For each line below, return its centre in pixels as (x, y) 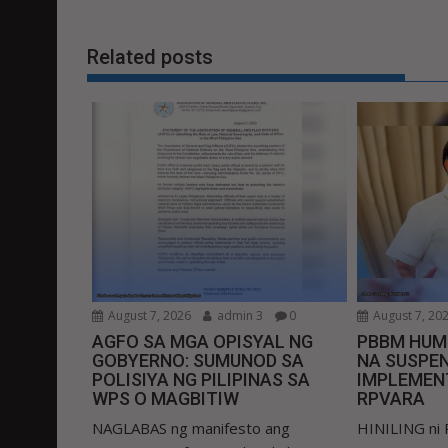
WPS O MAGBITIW (165, 399)
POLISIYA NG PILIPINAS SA (201, 380)
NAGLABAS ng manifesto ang (191, 428)
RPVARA (391, 399)
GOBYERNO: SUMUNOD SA (198, 361)
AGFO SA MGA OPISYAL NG (202, 342)
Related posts (150, 56)
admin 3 (238, 316)
